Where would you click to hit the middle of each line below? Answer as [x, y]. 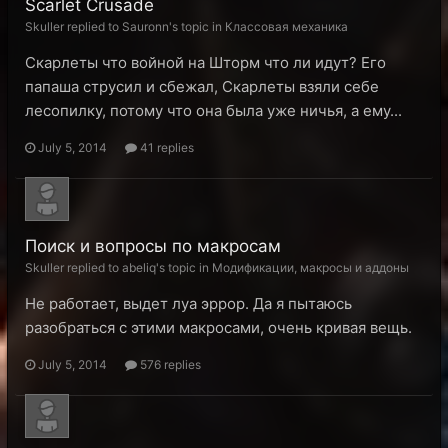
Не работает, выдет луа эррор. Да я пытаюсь [188, 303]
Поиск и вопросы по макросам [153, 246]
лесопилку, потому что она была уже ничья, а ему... [213, 110]
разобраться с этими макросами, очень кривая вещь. [218, 327]
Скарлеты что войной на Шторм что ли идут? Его [205, 62]
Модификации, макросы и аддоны [310, 267]
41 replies [165, 147]
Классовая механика [286, 26]
